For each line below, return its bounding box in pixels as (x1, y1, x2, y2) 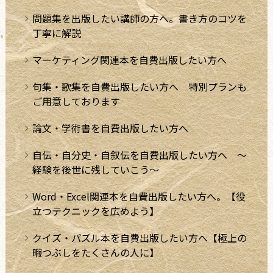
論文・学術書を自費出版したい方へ (32, 120, 188, 135)
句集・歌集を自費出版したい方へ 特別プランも (32, 79, 247, 94)
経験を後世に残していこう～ (32, 161, 159, 177)
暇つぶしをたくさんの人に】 (32, 244, 159, 260)
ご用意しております (32, 93, 120, 108)
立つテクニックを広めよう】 (32, 203, 159, 218)
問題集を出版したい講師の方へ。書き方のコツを (32, 10, 247, 26)
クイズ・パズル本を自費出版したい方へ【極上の (32, 230, 247, 245)
